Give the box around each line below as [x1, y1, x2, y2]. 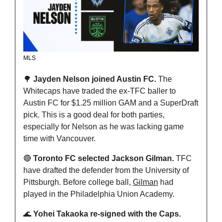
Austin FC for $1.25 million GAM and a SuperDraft [23, 98, 198, 107]
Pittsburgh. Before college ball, [23, 177, 133, 186]
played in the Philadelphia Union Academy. [23, 189, 174, 198]
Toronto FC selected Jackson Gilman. [31, 154, 176, 163]
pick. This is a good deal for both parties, [23, 110, 165, 119]
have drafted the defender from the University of [23, 166, 189, 174]
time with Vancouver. [23, 134, 96, 143]
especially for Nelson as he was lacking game [23, 122, 184, 131]
